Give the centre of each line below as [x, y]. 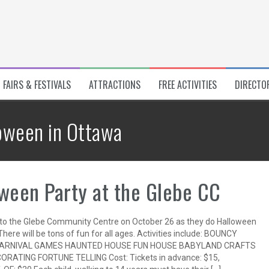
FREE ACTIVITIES [187, 85]
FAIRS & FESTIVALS [37, 85]
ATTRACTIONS [114, 85]
